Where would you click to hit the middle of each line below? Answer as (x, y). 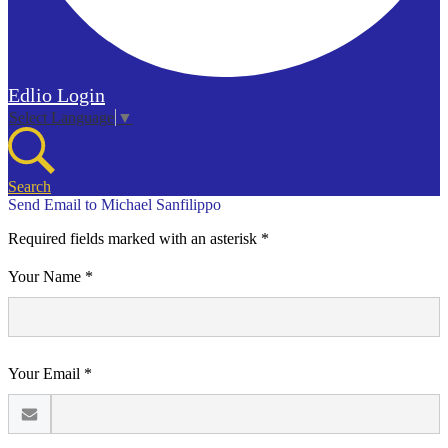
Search (29, 187)
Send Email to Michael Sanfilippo (114, 205)
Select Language (61, 118)
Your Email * (50, 374)
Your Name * (50, 277)
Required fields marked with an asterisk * (138, 239)
